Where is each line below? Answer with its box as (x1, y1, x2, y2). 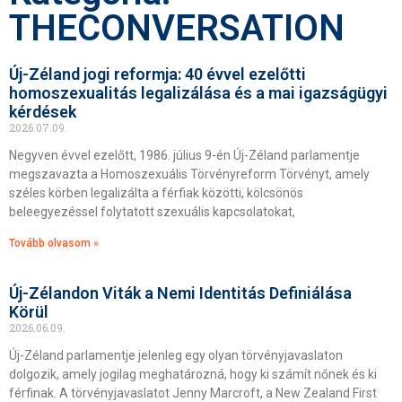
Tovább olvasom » (9, 237, 99, 249)
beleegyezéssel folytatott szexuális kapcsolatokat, (9, 205, 295, 219)
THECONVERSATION (9, 7, 345, 49)
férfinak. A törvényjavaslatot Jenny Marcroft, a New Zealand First (9, 386, 377, 400)
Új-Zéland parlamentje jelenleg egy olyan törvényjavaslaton (9, 348, 343, 363)
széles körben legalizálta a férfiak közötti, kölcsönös (9, 186, 303, 200)
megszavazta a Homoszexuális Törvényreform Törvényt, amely (9, 167, 370, 181)
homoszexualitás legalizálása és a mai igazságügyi (9, 83, 388, 102)
